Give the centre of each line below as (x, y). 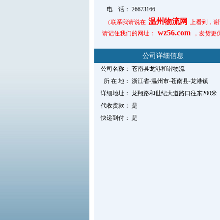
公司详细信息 (163, 56)
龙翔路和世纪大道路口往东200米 (174, 93)
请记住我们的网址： (128, 33)
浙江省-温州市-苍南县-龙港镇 (170, 81)
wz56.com (174, 33)
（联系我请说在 (125, 22)
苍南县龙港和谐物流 (158, 69)
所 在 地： (117, 81)
